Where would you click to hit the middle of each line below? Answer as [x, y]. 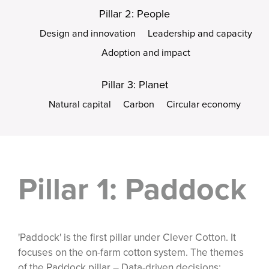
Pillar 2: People [134, 14]
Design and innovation [88, 34]
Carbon [138, 104]
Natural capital [80, 104]
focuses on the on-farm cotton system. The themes [131, 252]
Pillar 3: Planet [134, 84]
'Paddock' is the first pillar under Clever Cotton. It [127, 237]
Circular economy [203, 104]
